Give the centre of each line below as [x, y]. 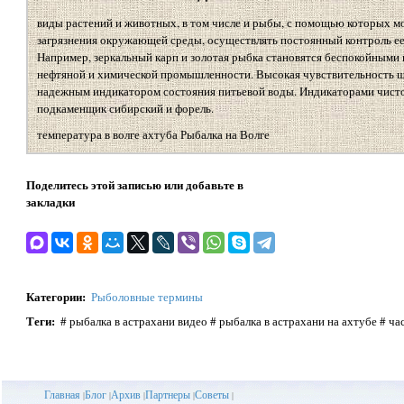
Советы [211, 395]
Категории [54, 297]
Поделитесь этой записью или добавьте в [134, 185]
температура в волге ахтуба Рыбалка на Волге [153, 135]
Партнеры [167, 395]
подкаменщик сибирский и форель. [125, 109]
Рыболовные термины [147, 297]
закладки [50, 202]
